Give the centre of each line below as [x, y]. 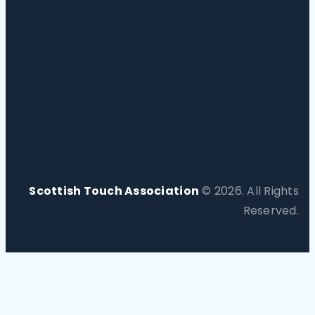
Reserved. [271, 211]
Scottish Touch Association [114, 191]
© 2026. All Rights [249, 191]
